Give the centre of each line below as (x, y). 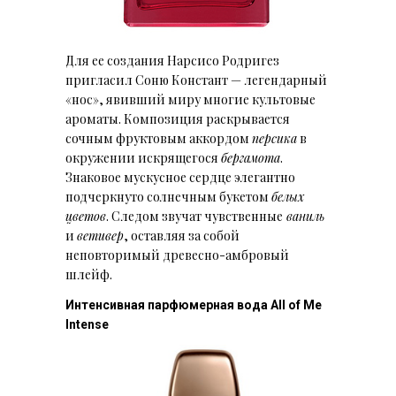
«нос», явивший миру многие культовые (190, 99)
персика (274, 138)
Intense (87, 324)
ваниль (304, 216)
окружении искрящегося (143, 158)
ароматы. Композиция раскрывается (178, 119)
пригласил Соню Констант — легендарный (196, 80)
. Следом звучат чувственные (194, 216)
